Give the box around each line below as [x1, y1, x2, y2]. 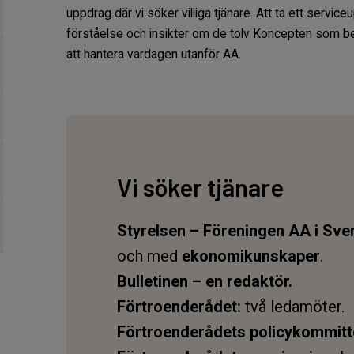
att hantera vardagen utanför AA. [66, 47, 241, 62]
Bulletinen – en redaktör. [117, 272, 292, 291]
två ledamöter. [245, 297, 345, 316]
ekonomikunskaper [182, 247, 320, 265]
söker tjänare [143, 172, 284, 201]
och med [117, 247, 182, 265]
